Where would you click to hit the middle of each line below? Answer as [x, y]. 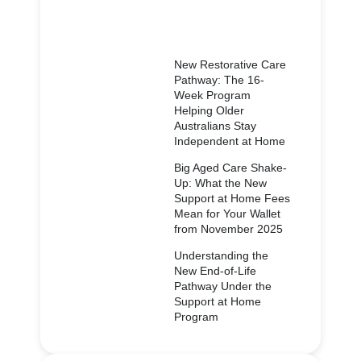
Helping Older [210, 110]
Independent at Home [230, 141]
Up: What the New [221, 183]
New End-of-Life [216, 270]
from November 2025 [229, 228]
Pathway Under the [223, 286]
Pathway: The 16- [220, 79]
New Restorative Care [230, 64]
